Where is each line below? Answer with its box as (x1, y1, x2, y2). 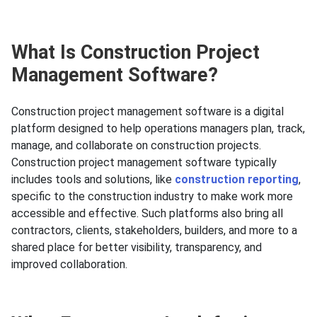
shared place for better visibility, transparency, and (11, 241, 262, 255)
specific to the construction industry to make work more (11, 190, 293, 204)
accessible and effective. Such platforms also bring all (11, 207, 283, 221)
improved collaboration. (11, 258, 130, 272)
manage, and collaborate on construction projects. (11, 139, 261, 153)
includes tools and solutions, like (11, 173, 175, 187)
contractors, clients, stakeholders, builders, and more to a (11, 224, 297, 238)
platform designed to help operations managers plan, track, (11, 122, 305, 136)
